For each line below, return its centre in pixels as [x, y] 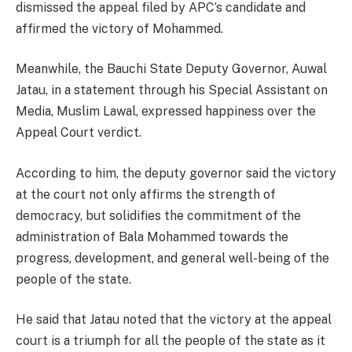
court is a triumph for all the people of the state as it [170, 341]
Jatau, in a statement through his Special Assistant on [172, 90]
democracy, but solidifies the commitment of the [158, 215]
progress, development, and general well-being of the [172, 258]
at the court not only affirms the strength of [146, 194]
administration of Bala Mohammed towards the [152, 236]
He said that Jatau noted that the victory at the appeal [174, 320]
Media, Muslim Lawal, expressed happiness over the [166, 112]
